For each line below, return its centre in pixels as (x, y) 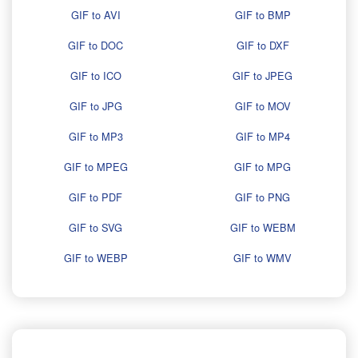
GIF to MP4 (263, 137)
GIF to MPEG (95, 167)
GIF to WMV (263, 258)
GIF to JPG (95, 106)
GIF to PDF (95, 197)
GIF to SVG (95, 228)
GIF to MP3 (95, 137)
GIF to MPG (263, 167)
